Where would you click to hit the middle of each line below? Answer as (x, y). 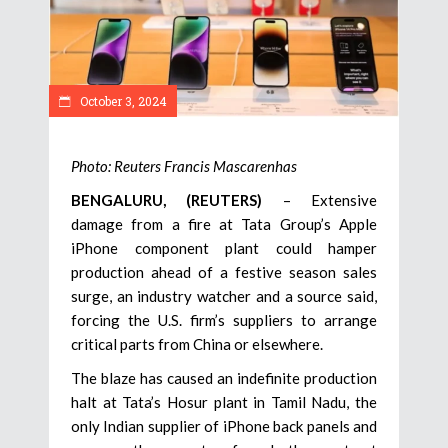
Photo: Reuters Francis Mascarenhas (184, 166)
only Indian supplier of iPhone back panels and (224, 426)
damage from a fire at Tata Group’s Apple (224, 224)
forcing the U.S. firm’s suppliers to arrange (224, 320)
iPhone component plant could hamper (224, 248)
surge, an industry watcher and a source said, (224, 296)
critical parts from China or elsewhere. (197, 344)
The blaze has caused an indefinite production (224, 378)
